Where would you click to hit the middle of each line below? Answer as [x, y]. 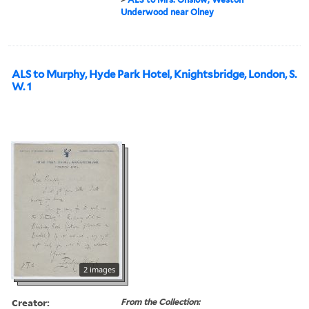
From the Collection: [161, 301]
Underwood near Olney [168, 12]
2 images [99, 269]
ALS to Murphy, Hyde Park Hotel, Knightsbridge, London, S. [154, 74]
